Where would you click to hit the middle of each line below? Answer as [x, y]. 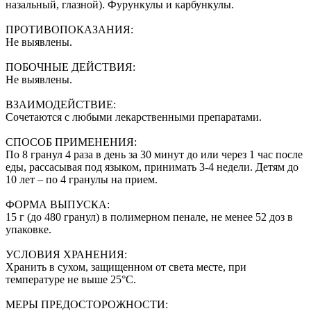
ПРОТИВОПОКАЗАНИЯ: [69, 29]
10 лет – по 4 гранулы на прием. [82, 179]
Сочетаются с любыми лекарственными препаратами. [134, 117]
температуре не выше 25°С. [71, 279]
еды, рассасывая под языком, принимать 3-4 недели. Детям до [152, 167]
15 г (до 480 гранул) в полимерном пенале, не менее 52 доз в [149, 217]
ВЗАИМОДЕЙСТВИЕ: [61, 104]
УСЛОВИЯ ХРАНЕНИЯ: [66, 254]
